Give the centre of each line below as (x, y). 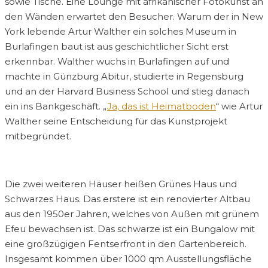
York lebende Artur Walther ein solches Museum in (121, 32)
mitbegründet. (38, 136)
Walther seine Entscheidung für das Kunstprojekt (116, 121)
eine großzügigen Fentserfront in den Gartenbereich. (126, 244)
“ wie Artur (239, 106)
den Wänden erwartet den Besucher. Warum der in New (134, 17)
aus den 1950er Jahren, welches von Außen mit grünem (132, 214)
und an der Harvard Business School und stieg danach (127, 92)
